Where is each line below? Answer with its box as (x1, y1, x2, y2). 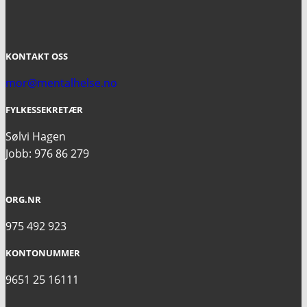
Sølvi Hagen (5, 128, 66, 144)
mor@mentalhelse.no (5, 75, 117, 90)
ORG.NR (5, 193, 41, 206)
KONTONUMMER (5, 246, 80, 259)
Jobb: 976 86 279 (5, 145, 89, 161)
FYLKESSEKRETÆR (5, 103, 83, 116)
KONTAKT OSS (5, 49, 68, 62)
